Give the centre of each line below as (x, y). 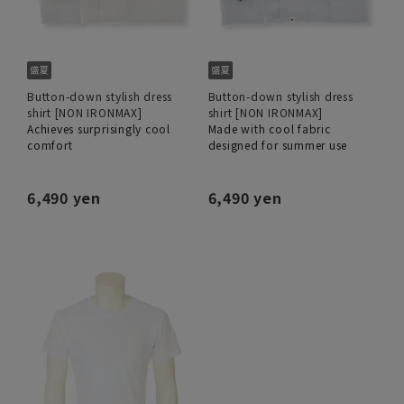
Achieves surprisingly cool (99, 129)
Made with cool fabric (269, 129)
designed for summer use (278, 145)
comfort (50, 145)
